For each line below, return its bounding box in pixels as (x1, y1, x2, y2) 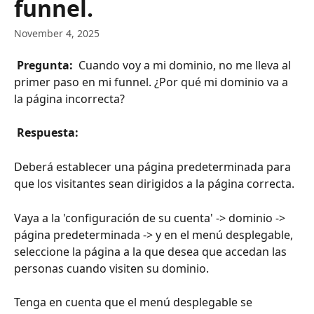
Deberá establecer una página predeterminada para (14, 159, 294, 175)
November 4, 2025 (14, 27, 100, 40)
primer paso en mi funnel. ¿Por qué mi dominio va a (14, 74, 291, 90)
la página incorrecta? (14, 91, 125, 107)
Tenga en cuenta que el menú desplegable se (14, 294, 255, 310)
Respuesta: (17, 125, 81, 141)
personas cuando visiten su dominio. (14, 260, 209, 276)
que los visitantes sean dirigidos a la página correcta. (14, 176, 294, 192)
